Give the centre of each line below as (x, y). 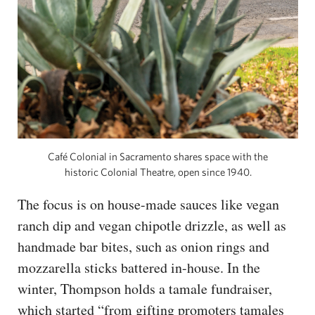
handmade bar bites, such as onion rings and (143, 247)
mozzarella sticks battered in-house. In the (139, 268)
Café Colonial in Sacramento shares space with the (158, 157)
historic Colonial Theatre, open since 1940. (158, 172)
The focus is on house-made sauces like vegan (148, 205)
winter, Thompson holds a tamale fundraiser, (145, 289)
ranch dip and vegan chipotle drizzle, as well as (152, 226)
